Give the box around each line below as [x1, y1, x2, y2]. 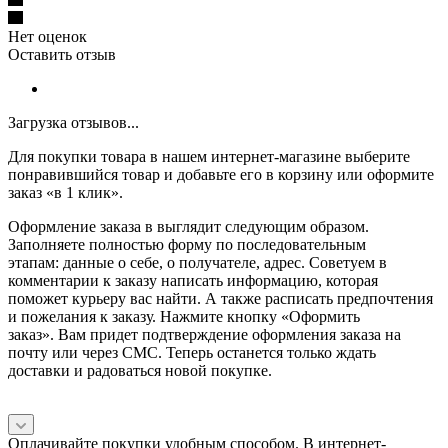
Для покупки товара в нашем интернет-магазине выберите [8, 147, 410, 165]
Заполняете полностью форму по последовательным [8, 235, 366, 253]
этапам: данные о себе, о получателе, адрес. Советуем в [8, 253, 387, 271]
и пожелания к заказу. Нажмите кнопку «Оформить [8, 307, 360, 325]
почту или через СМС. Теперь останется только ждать [8, 343, 376, 361]
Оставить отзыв [8, 45, 116, 63]
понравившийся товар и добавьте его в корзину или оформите [8, 165, 434, 183]
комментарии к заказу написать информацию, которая [8, 271, 378, 289]
